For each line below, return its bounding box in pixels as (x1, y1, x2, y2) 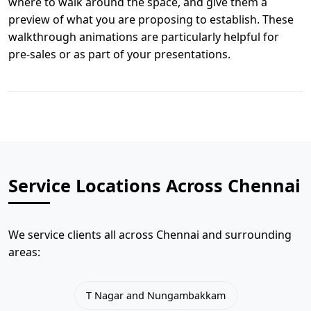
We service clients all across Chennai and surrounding (8, 227, 292, 242)
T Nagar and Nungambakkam (85, 288, 226, 302)
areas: (8, 244, 40, 260)
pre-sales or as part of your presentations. (8, 47, 230, 62)
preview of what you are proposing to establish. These (8, 12, 294, 27)
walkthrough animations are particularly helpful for (8, 29, 279, 44)
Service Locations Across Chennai (8, 174, 301, 197)
